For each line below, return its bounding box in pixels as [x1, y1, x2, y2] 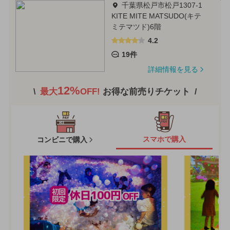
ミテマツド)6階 [111, 22, 161, 31]
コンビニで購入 [36, 136, 87, 144]
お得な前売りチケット [103, 86, 190, 97]
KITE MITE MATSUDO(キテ [111, 11, 201, 20]
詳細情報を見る [147, 65, 198, 73]
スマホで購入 [143, 135, 186, 144]
